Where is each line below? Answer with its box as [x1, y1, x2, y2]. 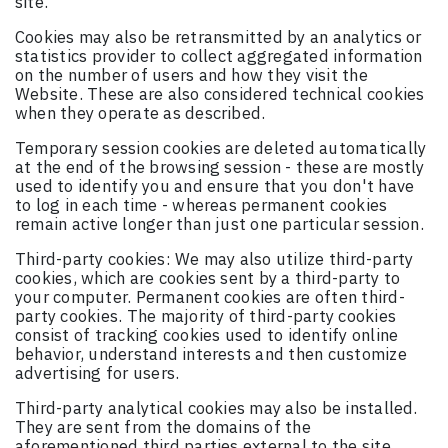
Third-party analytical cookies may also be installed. [15, 397, 418, 420]
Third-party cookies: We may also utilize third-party [15, 248, 414, 271]
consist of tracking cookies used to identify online [15, 324, 399, 347]
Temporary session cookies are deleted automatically [15, 137, 427, 160]
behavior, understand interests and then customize [15, 343, 407, 366]
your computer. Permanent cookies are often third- [15, 286, 405, 309]
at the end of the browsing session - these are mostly [15, 156, 425, 179]
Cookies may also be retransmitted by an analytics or [15, 26, 422, 49]
